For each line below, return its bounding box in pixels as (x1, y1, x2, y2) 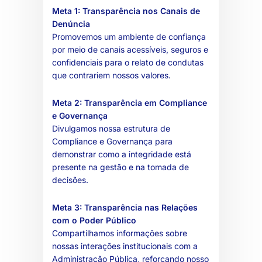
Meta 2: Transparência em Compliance (52, 97, 207, 108)
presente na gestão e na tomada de (52, 161, 189, 172)
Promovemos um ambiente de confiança (52, 31, 206, 42)
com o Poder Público (52, 215, 136, 225)
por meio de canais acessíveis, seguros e (52, 44, 208, 54)
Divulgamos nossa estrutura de (52, 123, 170, 133)
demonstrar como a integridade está (52, 149, 191, 159)
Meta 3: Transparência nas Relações (52, 202, 198, 212)
